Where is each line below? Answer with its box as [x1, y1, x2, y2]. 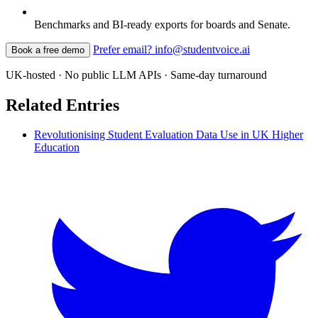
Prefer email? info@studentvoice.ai [93, 43, 250, 55]
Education [34, 141, 79, 154]
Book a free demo [11, 44, 84, 55]
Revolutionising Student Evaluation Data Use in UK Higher [34, 128, 303, 141]
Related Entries [6, 95, 119, 114]
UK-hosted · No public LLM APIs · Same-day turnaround [6, 68, 267, 81]
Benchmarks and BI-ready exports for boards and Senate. [34, 18, 290, 31]
